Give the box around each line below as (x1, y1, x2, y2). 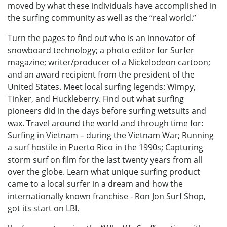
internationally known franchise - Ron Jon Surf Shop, (8, 190, 206, 202)
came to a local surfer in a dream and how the (8, 178, 183, 190)
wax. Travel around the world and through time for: (8, 117, 203, 129)
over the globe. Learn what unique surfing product (8, 166, 200, 177)
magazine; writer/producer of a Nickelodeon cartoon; (8, 56, 210, 68)
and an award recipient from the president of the (8, 68, 195, 80)
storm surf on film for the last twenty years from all (8, 154, 202, 165)
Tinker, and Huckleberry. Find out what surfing (8, 93, 184, 104)
